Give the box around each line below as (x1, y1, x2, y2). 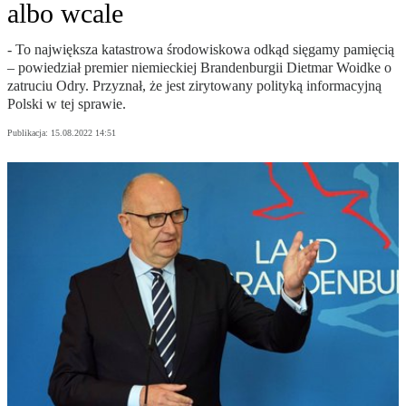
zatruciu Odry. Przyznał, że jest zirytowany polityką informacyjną (7, 78, 382, 94)
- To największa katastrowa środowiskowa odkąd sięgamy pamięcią (7, 42, 394, 58)
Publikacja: (7, 128, 51, 139)
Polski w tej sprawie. (7, 96, 126, 112)
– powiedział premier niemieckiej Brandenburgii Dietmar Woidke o (7, 60, 391, 76)
